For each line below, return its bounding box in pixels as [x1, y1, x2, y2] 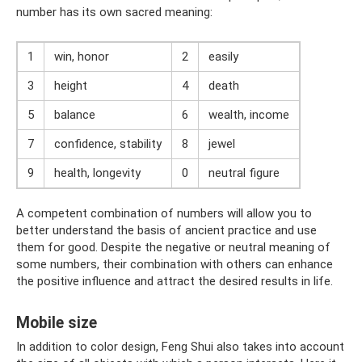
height [54, 78, 87, 94]
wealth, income [208, 107, 289, 123]
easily [208, 49, 238, 65]
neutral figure [208, 166, 280, 181]
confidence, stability [54, 137, 162, 152]
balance [54, 107, 95, 123]
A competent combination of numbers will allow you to [16, 206, 312, 221]
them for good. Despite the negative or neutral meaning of [16, 240, 330, 255]
